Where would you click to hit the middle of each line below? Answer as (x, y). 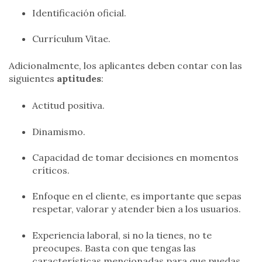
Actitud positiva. (68, 106)
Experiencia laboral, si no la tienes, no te (122, 235)
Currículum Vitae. (71, 39)
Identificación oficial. (79, 13)
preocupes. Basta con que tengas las (114, 248)
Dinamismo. (59, 131)
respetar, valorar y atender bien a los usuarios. (137, 209)
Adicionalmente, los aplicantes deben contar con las (125, 66)
